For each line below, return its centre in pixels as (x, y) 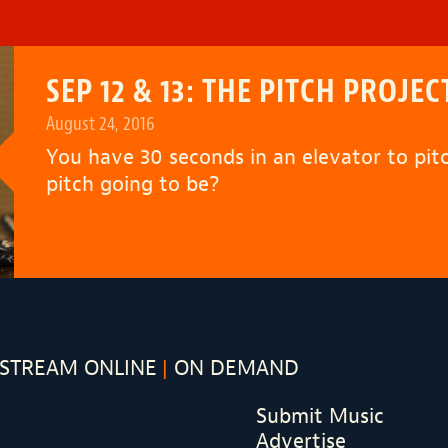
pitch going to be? (132, 184)
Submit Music (319, 415)
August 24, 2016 (100, 124)
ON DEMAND (236, 368)
